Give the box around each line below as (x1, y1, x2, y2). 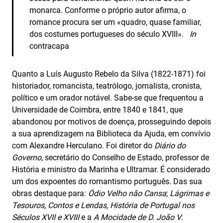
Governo (12, 153, 41, 162)
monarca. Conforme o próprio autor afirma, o (29, 5, 187, 15)
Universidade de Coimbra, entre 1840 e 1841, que (12, 105, 183, 114)
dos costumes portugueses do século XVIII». (29, 29, 190, 39)
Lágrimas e (170, 189, 209, 198)
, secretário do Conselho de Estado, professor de (41, 153, 209, 162)
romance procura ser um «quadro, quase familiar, (29, 17, 202, 27)
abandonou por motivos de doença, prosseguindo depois (12, 117, 211, 126)
